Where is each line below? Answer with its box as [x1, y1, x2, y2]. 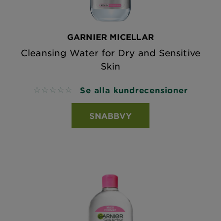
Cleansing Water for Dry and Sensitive [21, 47, 200, 58]
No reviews [33, 86, 76, 95]
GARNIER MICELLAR [67, 32, 154, 41]
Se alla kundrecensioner [80, 85, 188, 95]
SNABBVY [89, 110, 132, 120]
